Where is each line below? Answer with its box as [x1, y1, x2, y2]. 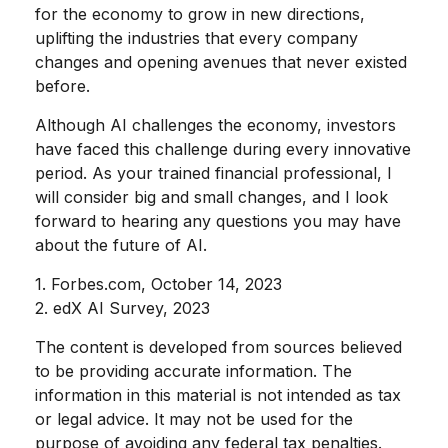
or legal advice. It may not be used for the [35, 409, 353, 430]
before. [35, 76, 90, 97]
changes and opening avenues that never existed [35, 52, 407, 73]
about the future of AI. [35, 235, 207, 256]
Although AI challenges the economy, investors [35, 115, 396, 136]
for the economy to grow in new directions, [35, 4, 365, 25]
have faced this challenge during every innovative [35, 139, 411, 160]
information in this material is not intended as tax [35, 385, 401, 406]
